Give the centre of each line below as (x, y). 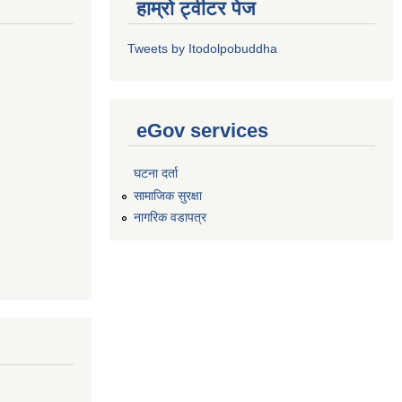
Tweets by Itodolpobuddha (202, 48)
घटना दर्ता (156, 173)
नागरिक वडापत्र (170, 218)
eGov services (202, 131)
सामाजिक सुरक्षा (168, 195)
